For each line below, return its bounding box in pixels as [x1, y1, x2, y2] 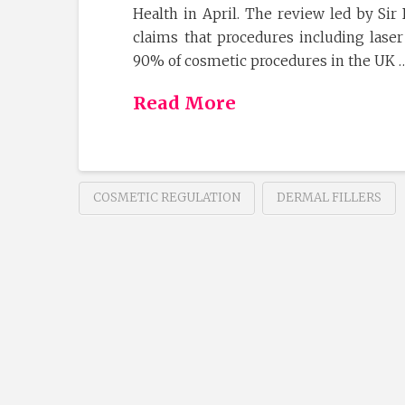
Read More [133, 91, 237, 114]
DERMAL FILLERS [277, 190, 382, 206]
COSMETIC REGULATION [93, 190, 241, 206]
